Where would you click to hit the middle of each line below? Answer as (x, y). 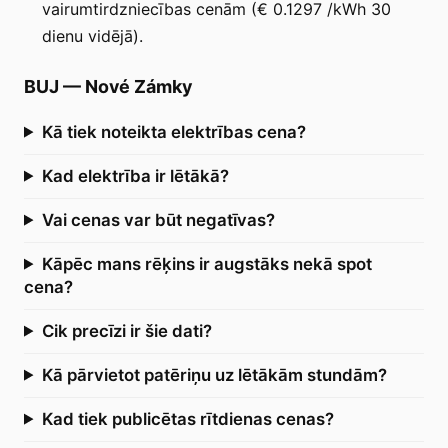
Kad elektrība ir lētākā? (135, 175)
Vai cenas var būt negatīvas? (158, 219)
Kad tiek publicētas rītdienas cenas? (187, 418)
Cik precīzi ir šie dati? (126, 330)
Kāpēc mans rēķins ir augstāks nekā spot (206, 263)
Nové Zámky (138, 86)
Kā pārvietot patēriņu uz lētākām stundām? (214, 374)
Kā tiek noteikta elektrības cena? (173, 131)
